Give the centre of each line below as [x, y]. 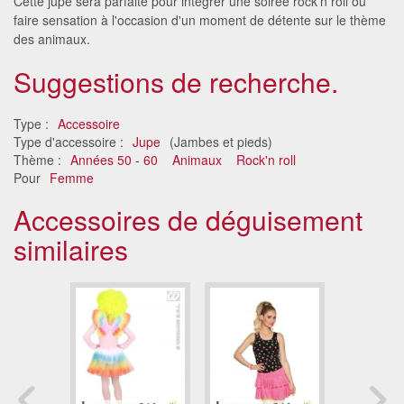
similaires [71, 249]
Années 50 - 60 [114, 159]
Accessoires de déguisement [188, 219]
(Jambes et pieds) [219, 141]
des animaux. [52, 38]
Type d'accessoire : [70, 141]
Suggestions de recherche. [176, 81]
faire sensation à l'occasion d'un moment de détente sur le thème [200, 19]
